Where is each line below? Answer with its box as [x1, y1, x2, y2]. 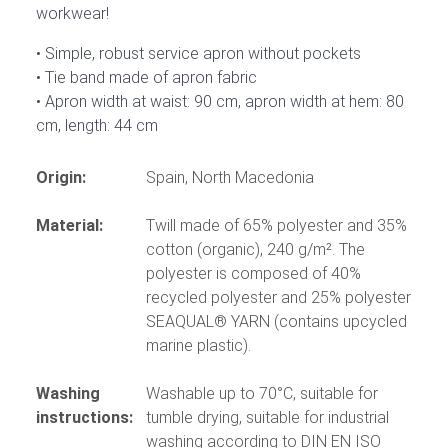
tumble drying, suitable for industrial [146, 408, 389, 428]
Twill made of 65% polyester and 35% [146, 216, 407, 236]
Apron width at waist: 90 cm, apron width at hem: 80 [41, 92, 404, 112]
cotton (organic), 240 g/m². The [146, 240, 365, 260]
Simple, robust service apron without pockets [41, 44, 361, 64]
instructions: [36, 408, 133, 428]
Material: [36, 216, 103, 236]
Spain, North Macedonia [146, 168, 314, 188]
